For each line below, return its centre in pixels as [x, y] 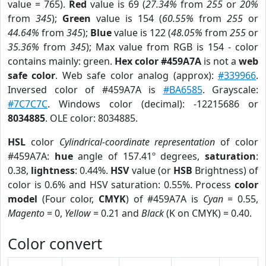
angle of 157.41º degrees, [139, 156]
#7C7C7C [28, 104]
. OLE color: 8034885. [91, 118]
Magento [26, 213]
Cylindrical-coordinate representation [137, 142]
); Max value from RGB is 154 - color [172, 47]
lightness [53, 170]
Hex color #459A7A [158, 61]
